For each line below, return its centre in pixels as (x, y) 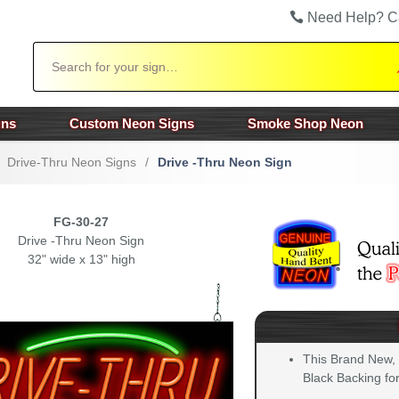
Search (52, 50)
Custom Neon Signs (132, 123)
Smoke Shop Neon (305, 123)
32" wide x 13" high (81, 259)
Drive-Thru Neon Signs (72, 162)
